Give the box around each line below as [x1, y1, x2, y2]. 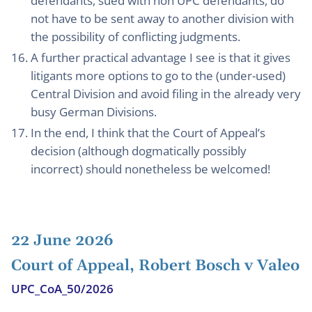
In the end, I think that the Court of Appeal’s [31, 125, 265, 141]
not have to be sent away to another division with [31, 10, 294, 26]
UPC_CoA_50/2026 [11, 281, 114, 297]
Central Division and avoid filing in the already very [31, 86, 301, 102]
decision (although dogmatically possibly [31, 143, 247, 159]
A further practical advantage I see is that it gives [31, 49, 290, 65]
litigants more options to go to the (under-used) [31, 68, 286, 84]
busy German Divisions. [31, 104, 157, 120]
